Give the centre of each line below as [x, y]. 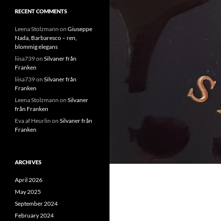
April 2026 [29, 180]
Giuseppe [80, 29]
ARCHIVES [28, 162]
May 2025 [28, 192]
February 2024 [34, 215]
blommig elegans [36, 47]
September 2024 [36, 203]
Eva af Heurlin [33, 121]
